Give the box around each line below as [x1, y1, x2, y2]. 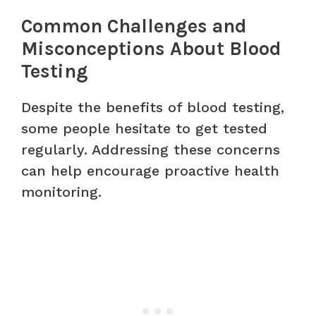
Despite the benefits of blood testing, [21, 98, 284, 116]
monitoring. [21, 183, 102, 200]
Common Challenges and [21, 14, 247, 37]
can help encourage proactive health [21, 162, 279, 179]
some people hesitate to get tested [21, 119, 267, 137]
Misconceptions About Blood [21, 37, 281, 60]
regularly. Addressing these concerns [21, 140, 280, 158]
